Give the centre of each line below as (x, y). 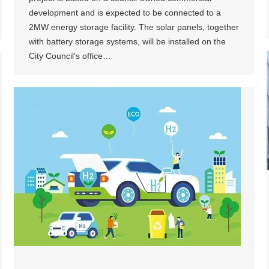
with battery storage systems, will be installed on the (127, 41)
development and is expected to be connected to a (125, 12)
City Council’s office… (70, 56)
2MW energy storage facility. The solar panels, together (134, 27)
